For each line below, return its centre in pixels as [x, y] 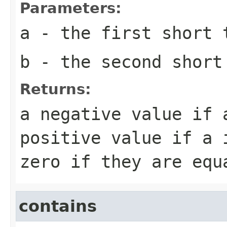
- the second [101, 62]
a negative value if [121, 114]
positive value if [111, 138]
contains [58, 206]
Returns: [55, 89]
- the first [96, 33]
